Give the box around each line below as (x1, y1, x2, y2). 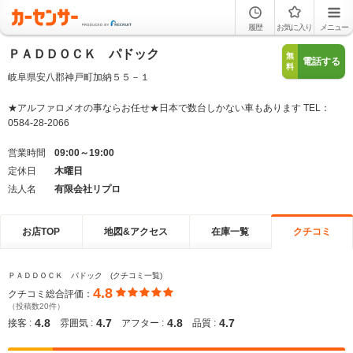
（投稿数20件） (8, 302, 65, 310)
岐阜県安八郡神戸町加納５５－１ (8, 72, 150, 83)
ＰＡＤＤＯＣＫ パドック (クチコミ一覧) (8, 271, 162, 280)
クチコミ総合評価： (8, 288, 93, 299)
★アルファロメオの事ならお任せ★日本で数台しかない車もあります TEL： (8, 102, 330, 113)
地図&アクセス (103, 225, 168, 237)
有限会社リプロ (54, 184, 121, 195)
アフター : (121, 318, 164, 329)
